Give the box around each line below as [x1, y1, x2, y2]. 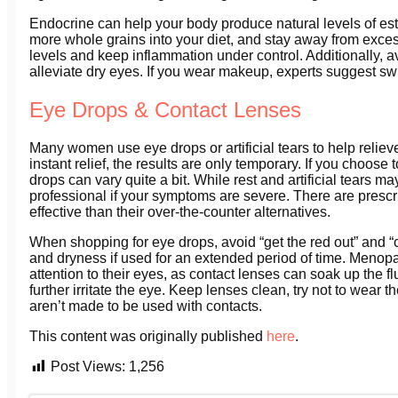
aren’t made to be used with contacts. [29, 298, 262, 314]
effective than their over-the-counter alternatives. [29, 204, 330, 220]
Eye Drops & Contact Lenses [29, 98, 301, 123]
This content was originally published [29, 329, 267, 345]
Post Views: [51, 359, 125, 375]
